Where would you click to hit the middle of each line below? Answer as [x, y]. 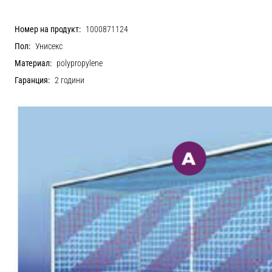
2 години [70, 80]
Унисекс [49, 46]
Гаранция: [32, 80]
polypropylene [80, 63]
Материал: [33, 63]
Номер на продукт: [48, 29]
